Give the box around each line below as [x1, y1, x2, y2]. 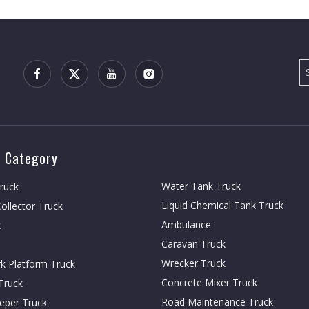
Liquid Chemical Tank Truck [161, 199, 283, 212]
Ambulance [161, 218, 211, 231]
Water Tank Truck [161, 179, 241, 192]
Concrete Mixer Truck [161, 276, 257, 289]
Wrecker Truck [161, 257, 226, 270]
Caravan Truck [161, 237, 226, 250]
